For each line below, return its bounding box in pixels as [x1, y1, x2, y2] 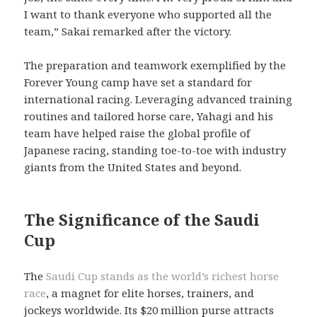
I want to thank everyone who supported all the [24, 7, 272, 22]
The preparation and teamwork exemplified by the [24, 58, 287, 73]
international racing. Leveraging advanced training [24, 92, 293, 107]
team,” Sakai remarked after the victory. [24, 24, 232, 39]
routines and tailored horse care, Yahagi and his [24, 109, 274, 124]
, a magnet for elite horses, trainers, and [46, 286, 255, 301]
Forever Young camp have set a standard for [24, 75, 253, 90]
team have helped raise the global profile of [24, 126, 250, 141]
